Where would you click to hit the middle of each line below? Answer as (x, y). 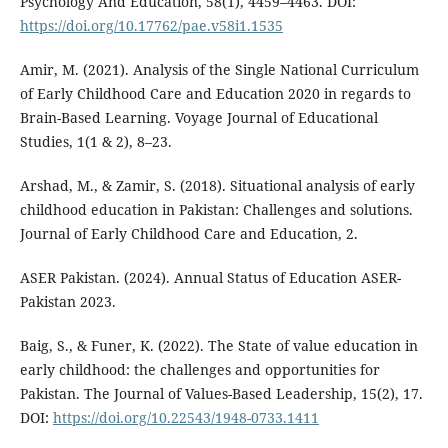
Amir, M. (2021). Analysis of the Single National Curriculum (219, 70)
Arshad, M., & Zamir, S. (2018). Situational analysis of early (217, 186)
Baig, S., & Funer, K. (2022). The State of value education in (218, 346)
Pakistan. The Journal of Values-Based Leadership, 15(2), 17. (221, 394)
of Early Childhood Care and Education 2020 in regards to (215, 94)
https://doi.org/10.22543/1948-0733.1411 (185, 418)
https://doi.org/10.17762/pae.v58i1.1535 (151, 26)
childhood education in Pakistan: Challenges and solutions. (216, 210)
